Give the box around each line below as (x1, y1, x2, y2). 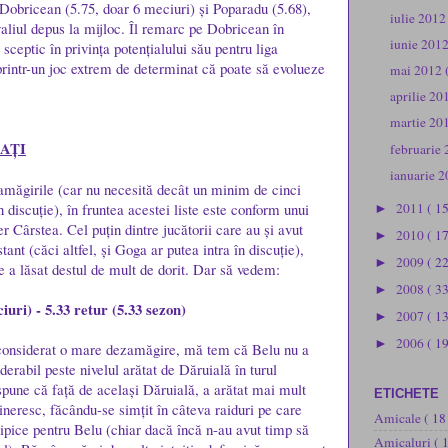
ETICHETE (374, 385, 439, 401)
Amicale (374, 409, 424, 428)
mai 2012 (390, 61, 446, 80)
